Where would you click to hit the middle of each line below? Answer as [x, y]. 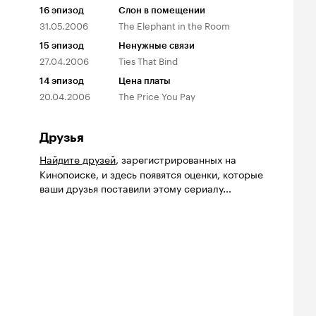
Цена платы [145, 80]
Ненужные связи [157, 45]
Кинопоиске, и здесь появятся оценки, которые [151, 173]
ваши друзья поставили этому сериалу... [135, 187]
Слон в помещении [162, 10]
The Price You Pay [157, 95]
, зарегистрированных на [176, 158]
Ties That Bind [148, 60]
